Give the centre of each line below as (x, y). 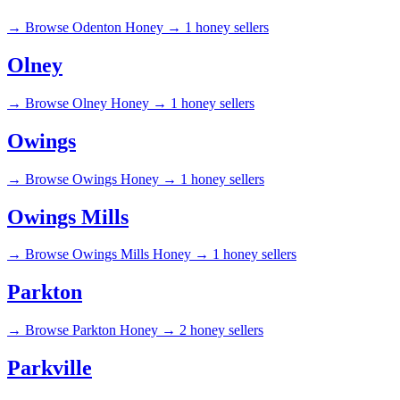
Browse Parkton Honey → (100, 330)
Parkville (50, 368)
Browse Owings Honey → (101, 179)
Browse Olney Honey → (96, 103)
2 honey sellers (221, 330)
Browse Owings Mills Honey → (117, 254)
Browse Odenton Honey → (103, 27)
